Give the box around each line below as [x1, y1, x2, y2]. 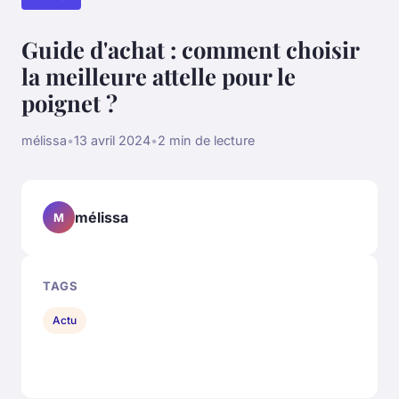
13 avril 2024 [74, 133, 151, 149]
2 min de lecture [158, 133, 255, 149]
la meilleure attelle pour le [21, 61, 296, 92]
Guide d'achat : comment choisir [21, 34, 359, 65]
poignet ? [21, 87, 118, 118]
